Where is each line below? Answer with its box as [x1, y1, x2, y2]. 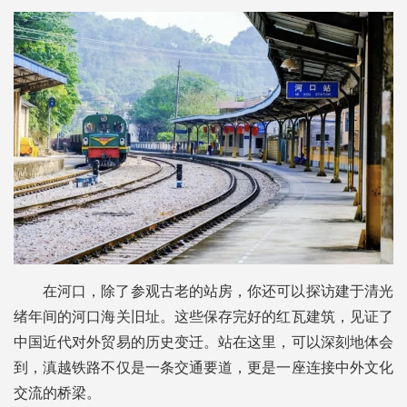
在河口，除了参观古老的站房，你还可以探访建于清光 [43, 283, 393, 300]
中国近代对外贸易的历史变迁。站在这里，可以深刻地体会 [14, 334, 393, 351]
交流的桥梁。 [14, 385, 101, 402]
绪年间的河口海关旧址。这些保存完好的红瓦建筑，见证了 [14, 309, 393, 325]
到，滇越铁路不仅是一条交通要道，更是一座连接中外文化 [14, 360, 393, 376]
